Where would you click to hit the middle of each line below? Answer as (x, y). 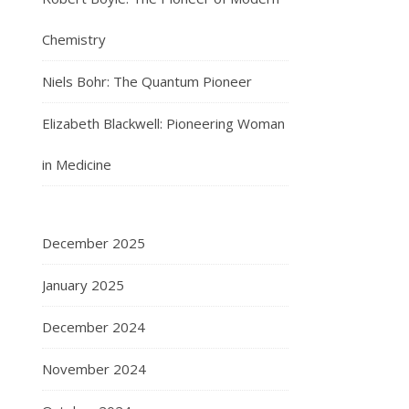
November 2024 (94, 369)
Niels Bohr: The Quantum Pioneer (147, 81)
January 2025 (83, 285)
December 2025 (94, 243)
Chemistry (74, 39)
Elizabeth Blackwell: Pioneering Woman (163, 123)
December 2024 (94, 327)
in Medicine (77, 164)
